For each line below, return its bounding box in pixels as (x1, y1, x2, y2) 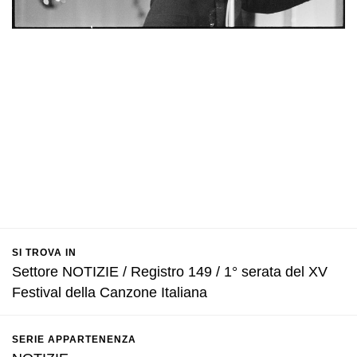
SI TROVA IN (12, 247, 76, 258)
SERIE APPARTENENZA (12, 334, 136, 345)
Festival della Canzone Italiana (12, 284, 207, 300)
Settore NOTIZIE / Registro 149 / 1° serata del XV (12, 264, 328, 280)
